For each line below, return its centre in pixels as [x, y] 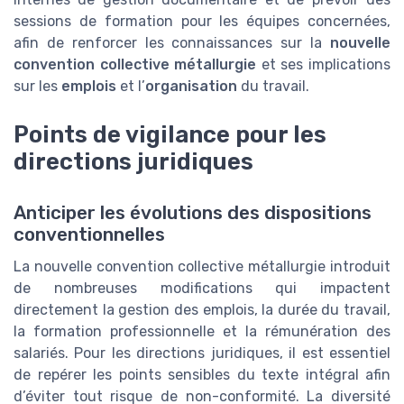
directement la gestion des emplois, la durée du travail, [202, 309]
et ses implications [324, 65]
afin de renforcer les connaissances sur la [172, 43]
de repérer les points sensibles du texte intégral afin [202, 374]
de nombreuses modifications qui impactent [202, 288]
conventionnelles [89, 234]
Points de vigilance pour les [170, 135]
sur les [37, 87]
